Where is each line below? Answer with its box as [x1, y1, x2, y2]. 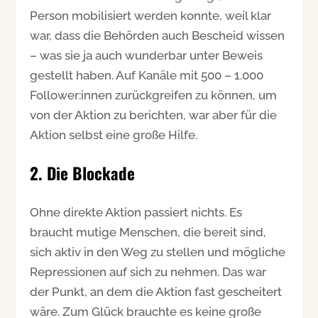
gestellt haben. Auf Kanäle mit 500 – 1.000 [30, 67, 264, 82]
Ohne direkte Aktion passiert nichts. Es [30, 204, 243, 219]
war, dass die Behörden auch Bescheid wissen [30, 28, 285, 43]
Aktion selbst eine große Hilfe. [30, 127, 198, 142]
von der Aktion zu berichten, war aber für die [30, 107, 278, 122]
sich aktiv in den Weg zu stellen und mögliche [30, 244, 286, 259]
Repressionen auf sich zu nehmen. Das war [30, 264, 267, 279]
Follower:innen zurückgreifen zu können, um [30, 87, 278, 102]
